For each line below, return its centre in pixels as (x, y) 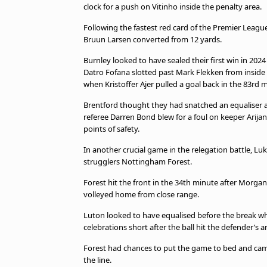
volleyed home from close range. (141, 194)
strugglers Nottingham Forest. (138, 162)
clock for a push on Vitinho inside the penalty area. (173, 7)
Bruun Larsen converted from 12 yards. (153, 39)
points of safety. (111, 129)
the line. (97, 260)
